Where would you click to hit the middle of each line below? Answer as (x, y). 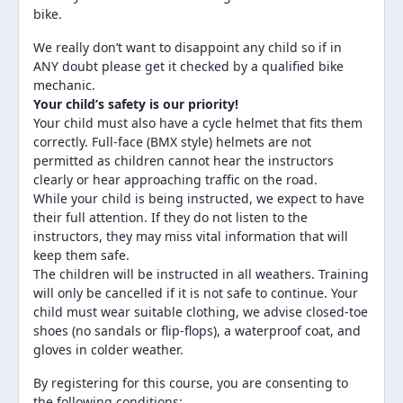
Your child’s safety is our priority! (136, 103)
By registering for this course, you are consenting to (191, 382)
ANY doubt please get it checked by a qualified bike (188, 66)
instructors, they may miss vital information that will (191, 236)
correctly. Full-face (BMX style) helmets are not (172, 141)
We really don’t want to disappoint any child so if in (188, 47)
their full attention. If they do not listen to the (170, 217)
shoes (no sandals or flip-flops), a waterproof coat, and (197, 330)
